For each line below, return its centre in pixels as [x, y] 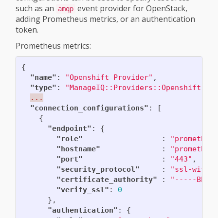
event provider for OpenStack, [131, 9]
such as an [36, 9]
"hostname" [78, 149]
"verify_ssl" [82, 190]
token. [27, 30]
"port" [69, 159]
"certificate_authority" [107, 179]
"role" [69, 138]
